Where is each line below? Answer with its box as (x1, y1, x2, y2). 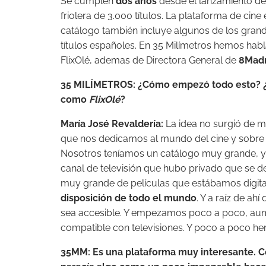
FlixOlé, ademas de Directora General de (61, 55, 239, 66)
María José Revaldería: (61, 118, 163, 129)
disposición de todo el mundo (61, 192, 197, 204)
